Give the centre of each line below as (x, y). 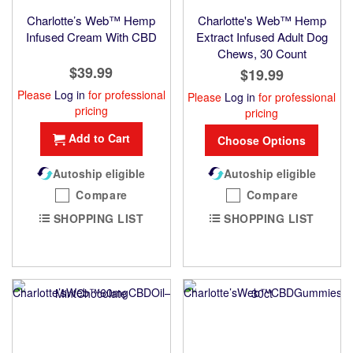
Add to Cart (99, 138)
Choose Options (262, 141)
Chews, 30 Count (262, 54)
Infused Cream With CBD (91, 37)
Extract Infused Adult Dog (262, 37)
